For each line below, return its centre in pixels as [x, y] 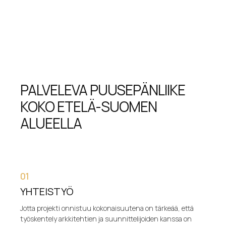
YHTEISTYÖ [47, 192]
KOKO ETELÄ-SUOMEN [89, 106]
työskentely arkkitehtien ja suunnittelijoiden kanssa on [106, 219]
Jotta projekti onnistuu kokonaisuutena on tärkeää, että [107, 208]
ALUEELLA [51, 123]
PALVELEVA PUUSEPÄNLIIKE [103, 90]
